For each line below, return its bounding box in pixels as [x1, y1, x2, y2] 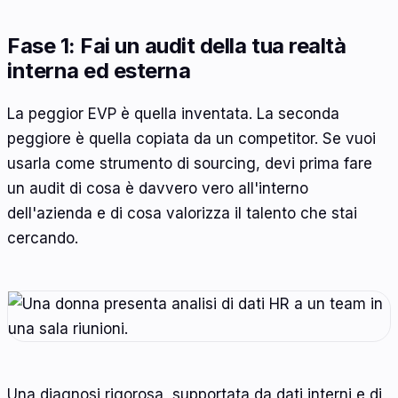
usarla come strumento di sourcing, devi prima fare [7, 154, 372, 172]
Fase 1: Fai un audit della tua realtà [7, 33, 346, 60]
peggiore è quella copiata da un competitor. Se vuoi [7, 129, 376, 147]
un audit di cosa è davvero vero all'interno [7, 179, 308, 197]
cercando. [7, 228, 78, 247]
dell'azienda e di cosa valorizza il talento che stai [7, 203, 357, 222]
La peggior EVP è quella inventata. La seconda [7, 104, 339, 123]
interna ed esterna [7, 58, 191, 84]
